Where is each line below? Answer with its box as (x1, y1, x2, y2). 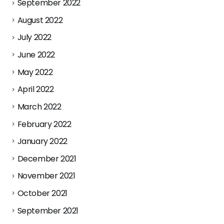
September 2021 (17, 204, 79, 216)
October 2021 (17, 187, 67, 199)
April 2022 (17, 83, 54, 95)
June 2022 (17, 49, 55, 61)
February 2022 (17, 118, 71, 130)
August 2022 (17, 14, 63, 26)
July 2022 (17, 31, 52, 43)
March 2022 (17, 100, 61, 112)
